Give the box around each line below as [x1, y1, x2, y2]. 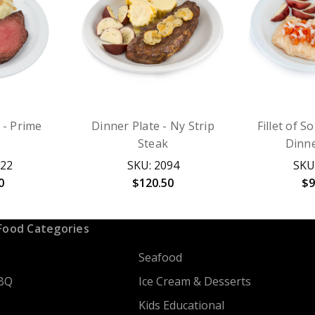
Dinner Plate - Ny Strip [91, 118, 214, 134]
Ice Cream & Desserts [138, 274, 251, 290]
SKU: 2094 [127, 157, 179, 174]
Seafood [138, 250, 182, 266]
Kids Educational [138, 297, 224, 314]
